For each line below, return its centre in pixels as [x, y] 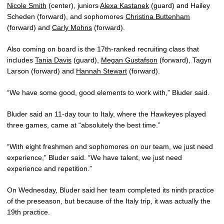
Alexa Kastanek [124, 6]
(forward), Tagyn [184, 60]
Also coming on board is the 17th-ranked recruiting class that [103, 49]
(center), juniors [73, 6]
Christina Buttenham [158, 17]
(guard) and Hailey [179, 6]
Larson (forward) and [41, 71]
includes [21, 60]
